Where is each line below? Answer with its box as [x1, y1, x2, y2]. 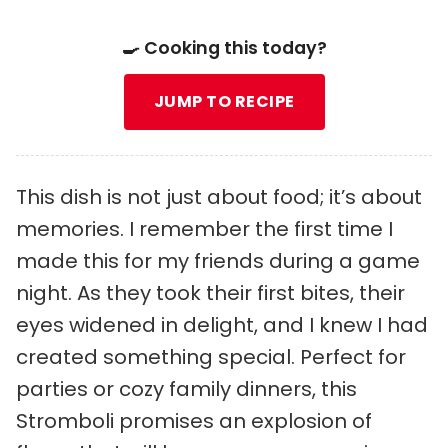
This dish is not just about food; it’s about [16, 183, 422, 211]
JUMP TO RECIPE [153, 90, 295, 113]
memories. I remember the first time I [16, 215, 393, 243]
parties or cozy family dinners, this [16, 375, 357, 403]
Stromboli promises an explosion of [16, 407, 372, 435]
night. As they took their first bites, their [16, 279, 405, 307]
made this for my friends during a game [16, 247, 420, 275]
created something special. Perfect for [16, 343, 406, 371]
